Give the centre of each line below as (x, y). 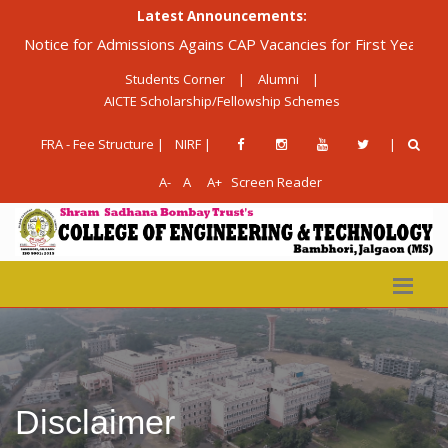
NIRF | (193, 144)
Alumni (278, 79)
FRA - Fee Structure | (102, 144)
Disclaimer (95, 422)
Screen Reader (276, 182)
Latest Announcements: (221, 16)
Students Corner (174, 79)
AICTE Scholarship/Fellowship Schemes (221, 101)
